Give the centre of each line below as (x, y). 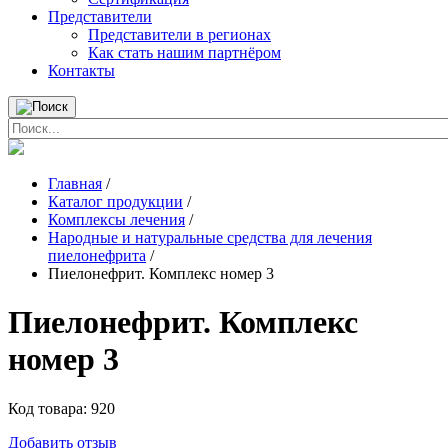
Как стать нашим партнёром (184, 52)
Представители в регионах (179, 34)
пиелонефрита (97, 255)
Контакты (81, 70)
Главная (75, 183)
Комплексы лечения (116, 219)
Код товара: (49, 408)
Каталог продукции (115, 201)
